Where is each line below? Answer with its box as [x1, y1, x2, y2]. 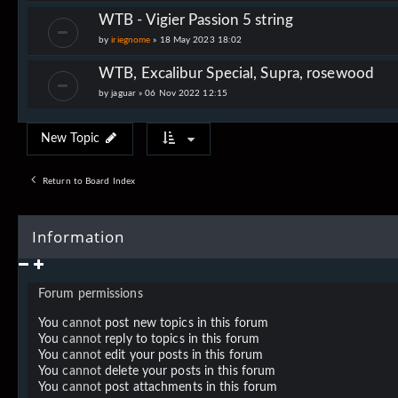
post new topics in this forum [101, 316, 269, 330]
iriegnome [111, 35, 151, 44]
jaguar [111, 88, 136, 98]
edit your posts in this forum [101, 348, 264, 362]
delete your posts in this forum [101, 364, 276, 378]
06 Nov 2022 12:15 [145, 88, 227, 98]
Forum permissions [38, 287, 143, 300]
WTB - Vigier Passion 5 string [99, 12, 293, 28]
